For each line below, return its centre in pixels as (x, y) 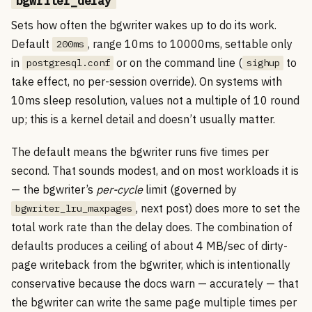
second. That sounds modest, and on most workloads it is (155, 170)
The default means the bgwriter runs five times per (140, 151)
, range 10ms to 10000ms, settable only (190, 44)
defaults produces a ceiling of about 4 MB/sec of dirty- (149, 245)
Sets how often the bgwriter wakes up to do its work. (144, 25)
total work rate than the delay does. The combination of (152, 227)
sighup (263, 63)
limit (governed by (190, 189)
